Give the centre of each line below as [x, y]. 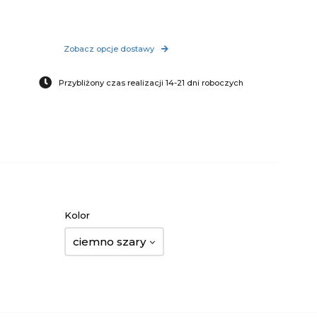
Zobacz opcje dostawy [109, 49]
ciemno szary [109, 242]
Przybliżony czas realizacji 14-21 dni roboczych [151, 83]
